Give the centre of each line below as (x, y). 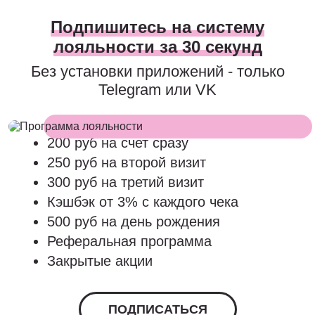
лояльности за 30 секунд (157, 47)
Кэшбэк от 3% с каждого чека (143, 202)
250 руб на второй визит (127, 162)
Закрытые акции (100, 261)
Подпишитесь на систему (157, 27)
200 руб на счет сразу (118, 143)
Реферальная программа (129, 241)
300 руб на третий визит (126, 182)
